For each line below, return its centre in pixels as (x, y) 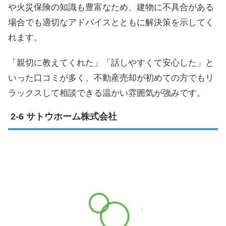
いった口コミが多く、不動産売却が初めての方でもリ (111, 78)
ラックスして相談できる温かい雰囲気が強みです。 (107, 93)
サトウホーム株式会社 (72, 116)
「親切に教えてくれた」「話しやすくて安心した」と (111, 63)
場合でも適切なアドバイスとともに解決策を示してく (111, 22)
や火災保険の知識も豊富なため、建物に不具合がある (111, 7)
